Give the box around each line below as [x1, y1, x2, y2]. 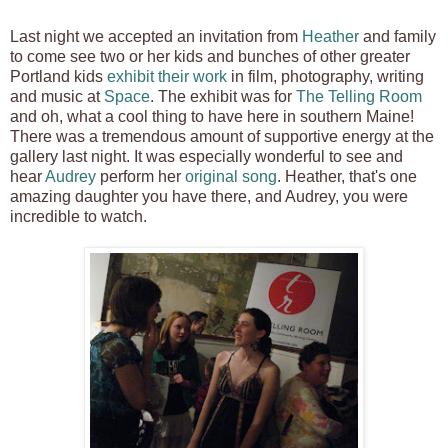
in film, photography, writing [227, 67, 424, 85]
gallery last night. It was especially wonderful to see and [10, 147, 403, 165]
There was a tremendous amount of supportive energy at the [10, 127, 434, 145]
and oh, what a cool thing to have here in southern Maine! [10, 107, 414, 125]
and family [359, 27, 436, 45]
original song [185, 167, 277, 185]
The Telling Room [296, 87, 422, 105]
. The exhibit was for [150, 87, 296, 105]
